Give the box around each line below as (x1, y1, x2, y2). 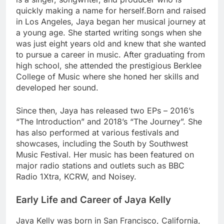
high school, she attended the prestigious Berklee (16, 60, 201, 70)
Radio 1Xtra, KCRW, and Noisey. (16, 171, 136, 181)
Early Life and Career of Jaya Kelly (16, 193, 171, 205)
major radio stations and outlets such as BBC (16, 160, 184, 170)
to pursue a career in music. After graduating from (16, 49, 205, 59)
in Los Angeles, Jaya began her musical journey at (16, 16, 205, 26)
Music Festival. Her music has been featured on (16, 149, 194, 159)
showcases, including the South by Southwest (16, 138, 188, 148)
